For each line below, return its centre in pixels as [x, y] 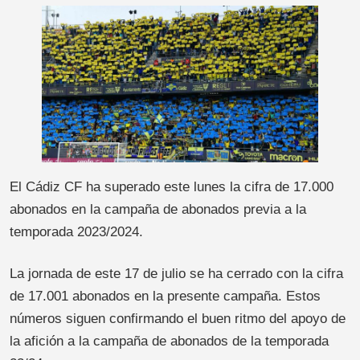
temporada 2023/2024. [76, 231]
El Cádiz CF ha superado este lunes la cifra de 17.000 [172, 186]
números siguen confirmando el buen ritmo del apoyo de [178, 318]
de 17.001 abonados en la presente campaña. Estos [165, 296]
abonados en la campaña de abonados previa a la [158, 209]
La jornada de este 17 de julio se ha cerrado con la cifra [176, 273]
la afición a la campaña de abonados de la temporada [169, 341]
